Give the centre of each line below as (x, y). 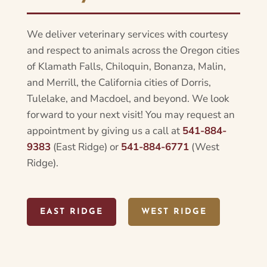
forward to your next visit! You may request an (131, 114)
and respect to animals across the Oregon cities (133, 50)
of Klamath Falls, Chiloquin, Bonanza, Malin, (126, 66)
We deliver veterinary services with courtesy (127, 34)
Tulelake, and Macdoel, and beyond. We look (128, 98)
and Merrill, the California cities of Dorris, (119, 82)
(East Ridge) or (86, 147)
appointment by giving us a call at (104, 131)
